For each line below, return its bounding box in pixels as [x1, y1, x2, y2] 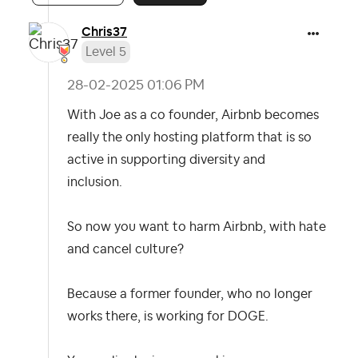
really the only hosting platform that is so [67, 131, 312, 144]
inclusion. [67, 176, 125, 189]
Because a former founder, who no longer [67, 288, 312, 300]
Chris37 [82, 23, 127, 40]
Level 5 [86, 46, 126, 58]
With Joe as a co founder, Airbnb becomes [67, 109, 319, 121]
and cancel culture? [67, 243, 184, 256]
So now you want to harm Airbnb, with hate [67, 221, 326, 233]
